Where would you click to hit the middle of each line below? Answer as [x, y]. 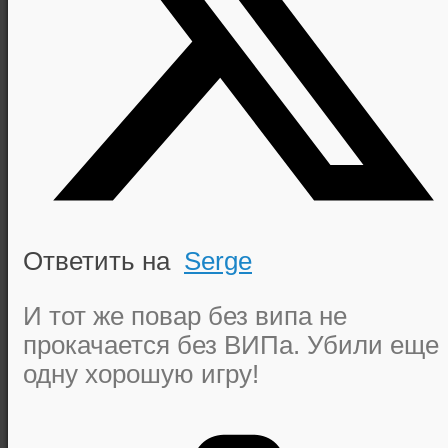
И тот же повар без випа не [185, 315]
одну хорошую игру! [141, 373]
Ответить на [103, 261]
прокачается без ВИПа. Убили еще [231, 344]
